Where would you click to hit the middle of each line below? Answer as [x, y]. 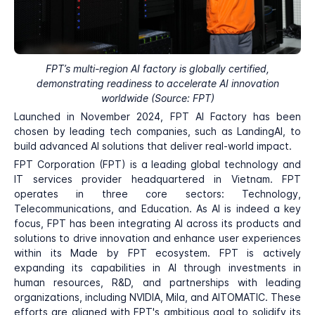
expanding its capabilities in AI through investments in [157, 268]
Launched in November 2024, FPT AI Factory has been [157, 117]
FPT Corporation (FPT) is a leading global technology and [157, 165]
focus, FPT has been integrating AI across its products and [157, 224]
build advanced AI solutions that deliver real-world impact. [153, 146]
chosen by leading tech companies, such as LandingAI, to [157, 131]
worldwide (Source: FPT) [157, 98]
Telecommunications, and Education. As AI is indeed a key [157, 209]
